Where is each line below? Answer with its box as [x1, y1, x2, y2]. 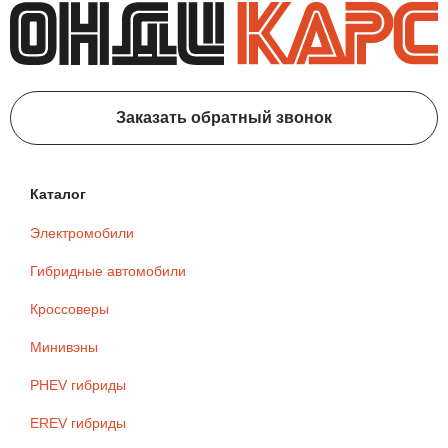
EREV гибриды [30, 414, 126, 431]
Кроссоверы [30, 300, 109, 317]
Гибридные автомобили [30, 262, 186, 279]
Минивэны [30, 338, 98, 355]
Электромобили [30, 224, 134, 241]
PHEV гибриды [30, 376, 126, 393]
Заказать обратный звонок [116, 108, 332, 126]
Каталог [30, 185, 86, 202]
